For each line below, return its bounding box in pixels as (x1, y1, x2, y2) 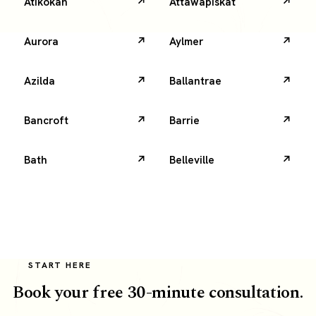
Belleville (169, 152, 214, 167)
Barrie (169, 113, 200, 128)
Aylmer (169, 34, 203, 49)
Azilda (23, 73, 55, 88)
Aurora (23, 34, 59, 49)
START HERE (28, 260, 92, 272)
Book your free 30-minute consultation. (12, 280, 303, 306)
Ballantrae (169, 73, 221, 88)
